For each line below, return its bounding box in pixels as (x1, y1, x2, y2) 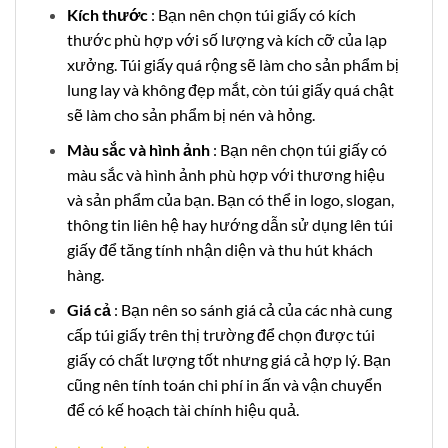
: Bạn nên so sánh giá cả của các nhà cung (113, 299, 392, 319)
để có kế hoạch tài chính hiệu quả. (66, 399, 299, 419)
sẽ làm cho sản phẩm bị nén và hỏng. (66, 105, 315, 125)
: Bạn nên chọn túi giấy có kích (150, 5, 356, 25)
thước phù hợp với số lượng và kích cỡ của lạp (66, 30, 387, 50)
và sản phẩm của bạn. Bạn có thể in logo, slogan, (66, 189, 394, 209)
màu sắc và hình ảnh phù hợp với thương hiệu (66, 164, 385, 184)
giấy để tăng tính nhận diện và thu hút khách (66, 239, 373, 259)
